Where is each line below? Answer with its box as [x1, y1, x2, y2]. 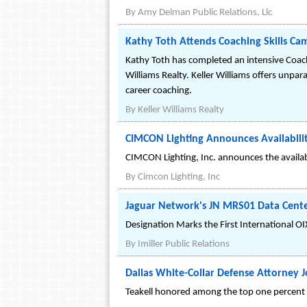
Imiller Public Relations [138, 239, 230, 250]
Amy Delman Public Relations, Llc [138, 8, 272, 19]
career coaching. [125, 86, 192, 97]
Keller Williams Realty [138, 105, 224, 116]
